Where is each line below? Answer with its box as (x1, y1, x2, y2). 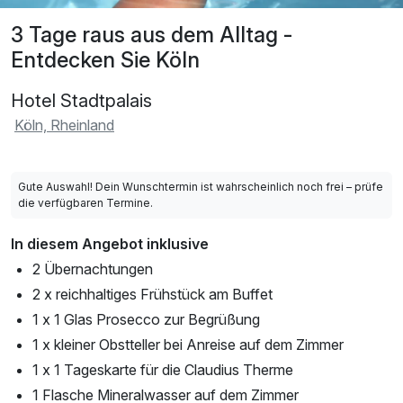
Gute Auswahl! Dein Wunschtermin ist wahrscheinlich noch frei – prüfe (18, 179, 383, 193)
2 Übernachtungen (32, 259, 153, 278)
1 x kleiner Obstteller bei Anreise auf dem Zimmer (32, 335, 344, 354)
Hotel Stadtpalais (11, 89, 152, 112)
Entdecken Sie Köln (11, 46, 200, 73)
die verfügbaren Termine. (18, 195, 153, 210)
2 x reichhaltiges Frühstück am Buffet (32, 284, 273, 303)
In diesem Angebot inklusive (11, 234, 209, 253)
